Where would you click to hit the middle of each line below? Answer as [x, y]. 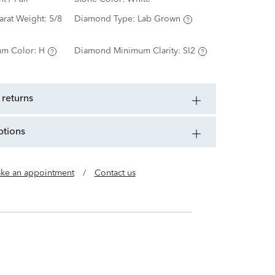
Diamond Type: [106, 19]
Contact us [115, 173]
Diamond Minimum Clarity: [128, 51]
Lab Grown [159, 19]
